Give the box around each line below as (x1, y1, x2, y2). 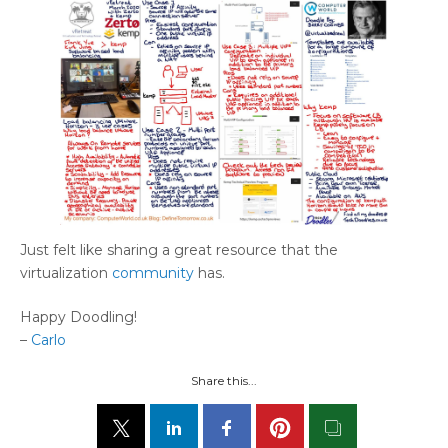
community (112, 264, 198, 283)
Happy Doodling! (20, 308, 137, 327)
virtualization (20, 264, 112, 283)
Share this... (191, 373, 257, 389)
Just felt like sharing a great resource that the (20, 241, 338, 260)
